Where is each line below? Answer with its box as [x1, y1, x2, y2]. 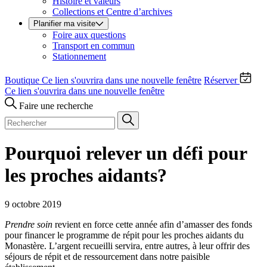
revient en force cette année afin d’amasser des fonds [52, 219, 252, 230]
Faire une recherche [19, 101, 93, 111]
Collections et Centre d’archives [52, 7, 172, 17]
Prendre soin [5, 219, 52, 230]
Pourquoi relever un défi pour [5, 142, 247, 164]
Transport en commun [52, 41, 135, 51]
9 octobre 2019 [5, 199, 61, 210]
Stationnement [52, 51, 106, 62]
